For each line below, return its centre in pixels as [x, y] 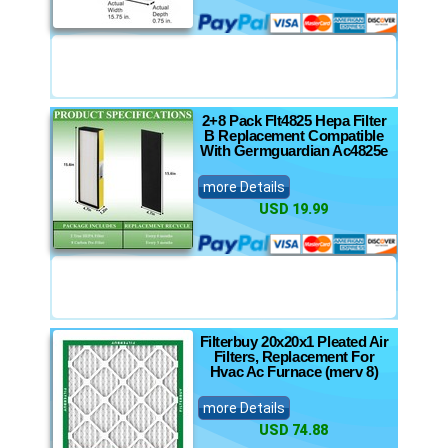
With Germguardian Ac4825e [294, 150]
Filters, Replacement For [294, 356]
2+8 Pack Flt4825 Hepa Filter [294, 120]
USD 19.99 [293, 209]
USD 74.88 [293, 430]
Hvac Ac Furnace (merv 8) [294, 371]
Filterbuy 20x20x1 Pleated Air [294, 341]
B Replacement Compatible [294, 135]
